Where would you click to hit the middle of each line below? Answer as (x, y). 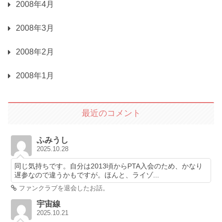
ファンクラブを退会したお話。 (63, 188)
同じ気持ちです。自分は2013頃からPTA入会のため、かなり (109, 166)
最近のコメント (111, 113)
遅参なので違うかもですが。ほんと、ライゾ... (87, 175)
